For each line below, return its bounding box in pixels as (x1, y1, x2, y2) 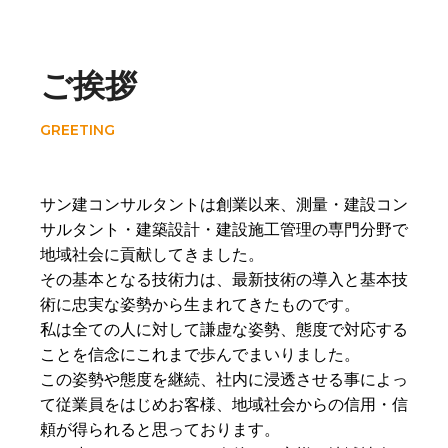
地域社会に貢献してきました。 (40, 246, 264, 263)
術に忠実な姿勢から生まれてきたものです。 (40, 296, 360, 313)
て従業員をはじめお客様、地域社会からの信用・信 (40, 396, 408, 413)
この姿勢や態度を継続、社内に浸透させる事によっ (40, 371, 408, 388)
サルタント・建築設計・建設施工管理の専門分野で (40, 221, 408, 238)
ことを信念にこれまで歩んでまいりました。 (40, 346, 360, 363)
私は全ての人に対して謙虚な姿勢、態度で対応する (40, 321, 408, 338)
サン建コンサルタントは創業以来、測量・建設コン (40, 196, 408, 213)
